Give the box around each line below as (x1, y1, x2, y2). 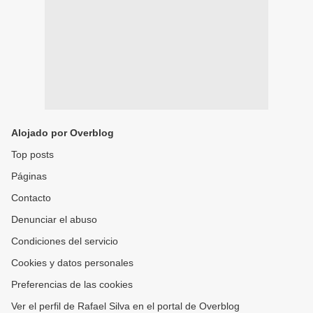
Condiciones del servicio (11, 235, 118, 247)
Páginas (11, 170, 47, 182)
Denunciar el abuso (11, 214, 97, 225)
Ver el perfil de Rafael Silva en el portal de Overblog (11, 300, 240, 312)
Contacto (11, 192, 51, 203)
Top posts (11, 149, 54, 160)
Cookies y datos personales (11, 257, 133, 268)
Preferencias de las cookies (11, 279, 133, 290)
